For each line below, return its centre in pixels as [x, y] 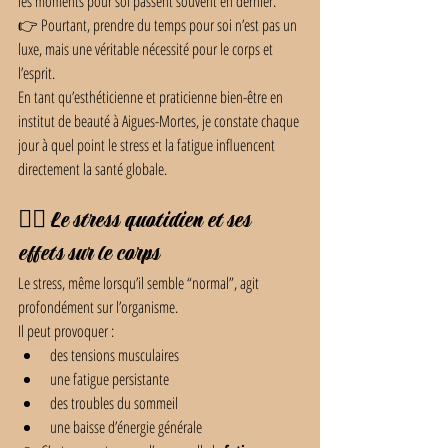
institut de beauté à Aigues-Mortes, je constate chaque [160, 121]
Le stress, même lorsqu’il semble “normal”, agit [140, 283]
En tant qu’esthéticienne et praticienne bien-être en [152, 97]
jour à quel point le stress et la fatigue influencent [148, 145]
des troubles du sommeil [114, 403]
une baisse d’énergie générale [126, 427]
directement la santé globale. [92, 169]
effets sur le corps [88, 254]
